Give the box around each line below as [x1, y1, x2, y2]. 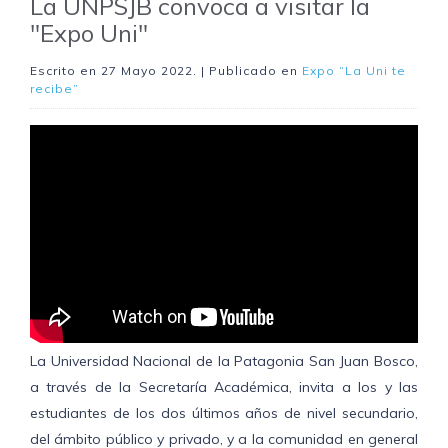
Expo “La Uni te [302, 63, 406, 78]
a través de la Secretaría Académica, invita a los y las [30, 378, 418, 397]
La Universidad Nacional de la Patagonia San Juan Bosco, [30, 352, 418, 371]
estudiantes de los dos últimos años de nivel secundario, [30, 404, 418, 423]
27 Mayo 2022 [101, 63, 193, 78]
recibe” [30, 81, 79, 96]
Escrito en [30, 63, 101, 78]
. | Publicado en [193, 63, 302, 78]
